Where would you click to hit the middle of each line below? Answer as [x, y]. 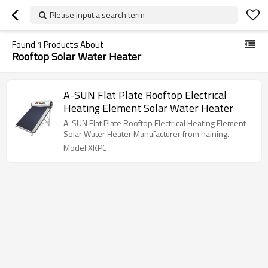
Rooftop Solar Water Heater [77, 57]
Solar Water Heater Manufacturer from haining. [146, 134]
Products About [73, 45]
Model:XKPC [85, 147]
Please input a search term [97, 15]
